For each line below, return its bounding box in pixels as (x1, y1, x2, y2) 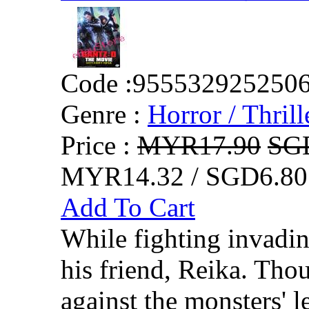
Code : (61, 68, 132, 98)
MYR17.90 (137, 130, 261, 160)
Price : (61, 130, 137, 160)
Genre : (61, 99, 141, 129)
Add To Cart (61, 192, 195, 222)
